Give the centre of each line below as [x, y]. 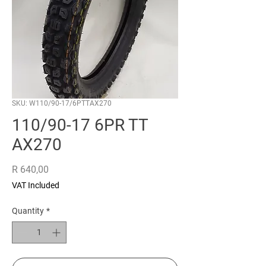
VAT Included [36, 186]
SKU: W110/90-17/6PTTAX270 [62, 104]
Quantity [28, 211]
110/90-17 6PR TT [80, 125]
